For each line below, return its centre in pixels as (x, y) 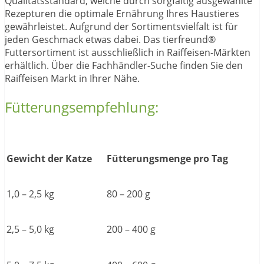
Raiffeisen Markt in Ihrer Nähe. (72, 79)
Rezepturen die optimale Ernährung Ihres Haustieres (122, 14)
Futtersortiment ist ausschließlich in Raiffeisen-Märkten (128, 53)
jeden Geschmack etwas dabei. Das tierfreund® (110, 40)
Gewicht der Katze (49, 159)
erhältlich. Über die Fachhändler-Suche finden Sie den (124, 66)
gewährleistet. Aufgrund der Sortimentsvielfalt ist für (121, 27)
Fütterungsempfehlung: (82, 107)
